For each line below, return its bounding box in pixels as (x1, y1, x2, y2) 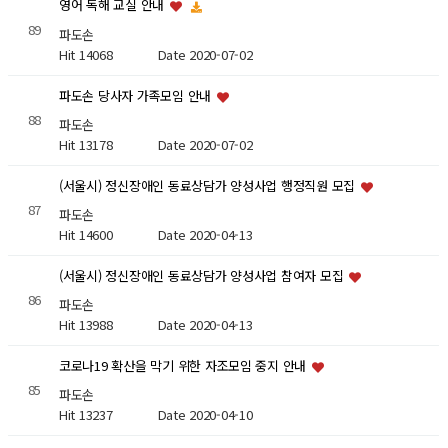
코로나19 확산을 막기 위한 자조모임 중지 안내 (58, 356, 310, 376)
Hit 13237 (58, 405, 158, 425)
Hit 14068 (58, 44, 158, 64)
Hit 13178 (58, 135, 158, 155)
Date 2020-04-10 (157, 405, 253, 425)
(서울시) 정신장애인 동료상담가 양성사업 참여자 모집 (58, 266, 348, 286)
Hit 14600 (58, 225, 158, 245)
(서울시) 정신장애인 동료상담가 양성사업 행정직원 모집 (58, 176, 359, 196)
